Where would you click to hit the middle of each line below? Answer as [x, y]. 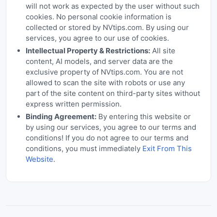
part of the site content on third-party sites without [113, 93]
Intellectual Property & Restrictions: [88, 51]
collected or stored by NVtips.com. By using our [107, 27]
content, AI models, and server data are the [99, 61]
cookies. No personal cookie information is [98, 17]
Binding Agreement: [61, 116]
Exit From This [167, 148]
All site [163, 51]
